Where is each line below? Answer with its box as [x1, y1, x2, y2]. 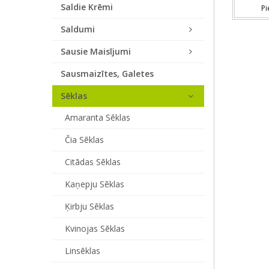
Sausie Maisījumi [61, 46, 131, 57]
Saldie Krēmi [61, 1, 113, 13]
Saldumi [61, 23, 95, 35]
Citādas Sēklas [65, 156, 121, 168]
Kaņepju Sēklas [65, 178, 124, 190]
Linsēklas [65, 245, 100, 256]
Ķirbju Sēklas [65, 201, 114, 212]
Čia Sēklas [65, 134, 104, 145]
